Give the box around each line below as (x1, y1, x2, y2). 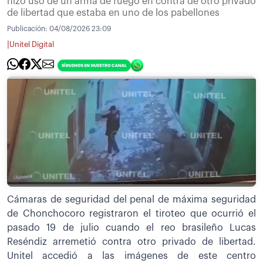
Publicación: (7, 25, 49, 32)
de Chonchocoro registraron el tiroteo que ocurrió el (7, 209, 256, 219)
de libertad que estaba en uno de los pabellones (7, 8, 220, 18)
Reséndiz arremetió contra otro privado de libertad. (7, 237, 256, 247)
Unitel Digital (9, 41, 54, 49)
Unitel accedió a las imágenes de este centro (7, 251, 256, 261)
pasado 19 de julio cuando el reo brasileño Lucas (7, 223, 256, 233)
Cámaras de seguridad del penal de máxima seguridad (7, 195, 256, 205)
